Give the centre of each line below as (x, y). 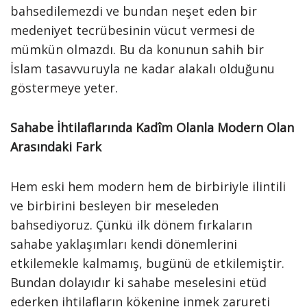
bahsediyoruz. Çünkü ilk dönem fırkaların (131, 225)
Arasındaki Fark (56, 147)
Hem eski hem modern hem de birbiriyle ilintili (148, 186)
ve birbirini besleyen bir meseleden (114, 206)
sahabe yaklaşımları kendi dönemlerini (124, 244)
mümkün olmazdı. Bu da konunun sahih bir (137, 49)
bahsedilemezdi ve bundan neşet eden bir (134, 11)
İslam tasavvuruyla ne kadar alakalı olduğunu (143, 69)
